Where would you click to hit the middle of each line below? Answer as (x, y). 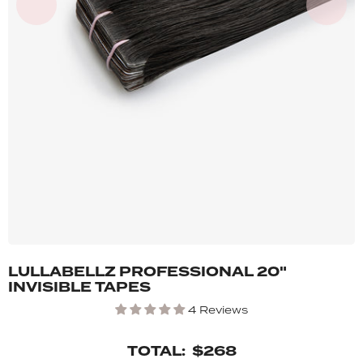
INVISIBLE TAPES (79, 287)
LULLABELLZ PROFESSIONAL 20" (147, 272)
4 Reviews (218, 310)
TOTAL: (156, 351)
